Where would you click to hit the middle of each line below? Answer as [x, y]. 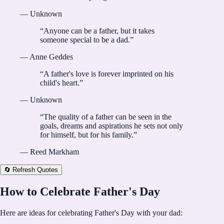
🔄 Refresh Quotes [31, 170]
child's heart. [60, 83]
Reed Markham [54, 152]
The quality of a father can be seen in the [107, 117]
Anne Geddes [51, 57]
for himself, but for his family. [87, 135]
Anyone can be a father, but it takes [99, 31]
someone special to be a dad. [85, 40]
